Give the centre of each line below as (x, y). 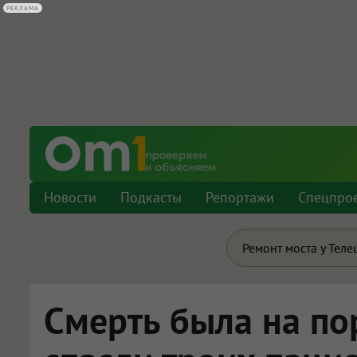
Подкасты (151, 197)
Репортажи (240, 197)
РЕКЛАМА (23, 8)
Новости (70, 197)
